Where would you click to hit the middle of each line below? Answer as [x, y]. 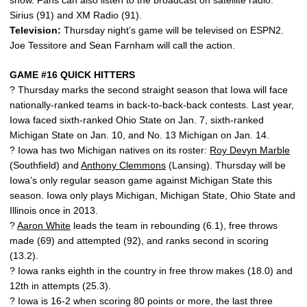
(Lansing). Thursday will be [226, 165]
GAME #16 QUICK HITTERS [72, 75]
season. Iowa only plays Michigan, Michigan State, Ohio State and [152, 195]
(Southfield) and [45, 165]
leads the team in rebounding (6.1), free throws [174, 225]
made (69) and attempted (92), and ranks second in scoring [139, 241]
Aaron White [44, 225]
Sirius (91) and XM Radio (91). [76, 15]
